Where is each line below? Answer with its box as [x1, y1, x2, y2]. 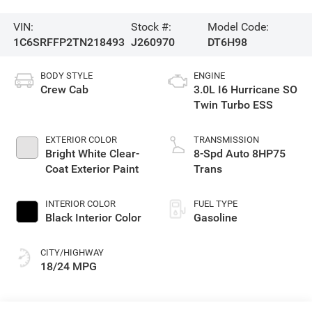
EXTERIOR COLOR [45, 134, 117, 145]
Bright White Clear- [45, 146, 139, 160]
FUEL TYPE [194, 198, 237, 209]
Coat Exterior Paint [45, 162, 139, 175]
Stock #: [131, 19, 172, 33]
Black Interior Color [45, 210, 141, 224]
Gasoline [194, 210, 237, 224]
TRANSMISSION [194, 134, 259, 145]
